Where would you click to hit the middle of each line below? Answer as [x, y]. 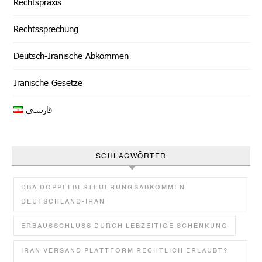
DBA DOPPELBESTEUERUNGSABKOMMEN [103, 187]
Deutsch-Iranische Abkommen [71, 55]
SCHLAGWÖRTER [131, 156]
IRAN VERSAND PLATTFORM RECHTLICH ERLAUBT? [125, 250]
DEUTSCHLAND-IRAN [63, 201]
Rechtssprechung [46, 28]
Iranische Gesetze [48, 82]
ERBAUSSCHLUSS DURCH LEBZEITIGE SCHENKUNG [125, 225]
